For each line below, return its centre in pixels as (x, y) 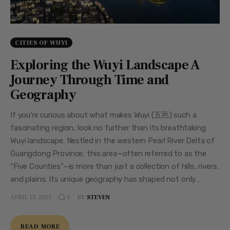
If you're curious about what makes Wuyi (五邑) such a (103, 115)
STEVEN (98, 197)
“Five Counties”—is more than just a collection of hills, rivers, (115, 167)
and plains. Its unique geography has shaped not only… (105, 179)
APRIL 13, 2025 (31, 197)
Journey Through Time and (90, 80)
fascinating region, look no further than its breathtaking (108, 128)
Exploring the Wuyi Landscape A (105, 65)
